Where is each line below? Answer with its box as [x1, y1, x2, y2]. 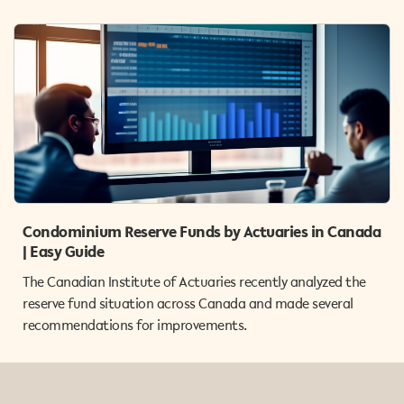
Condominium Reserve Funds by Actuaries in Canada [23, 220, 381, 243]
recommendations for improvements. [23, 315, 247, 335]
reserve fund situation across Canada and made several [23, 293, 353, 313]
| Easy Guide [23, 240, 104, 262]
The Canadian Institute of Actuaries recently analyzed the [23, 271, 366, 291]
